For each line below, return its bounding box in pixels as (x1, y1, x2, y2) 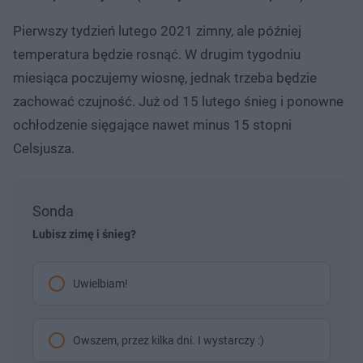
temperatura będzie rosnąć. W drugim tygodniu (13, 45, 301, 62)
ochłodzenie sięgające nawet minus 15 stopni (13, 116, 292, 133)
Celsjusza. (13, 139, 75, 156)
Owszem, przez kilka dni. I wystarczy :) (73, 333, 264, 347)
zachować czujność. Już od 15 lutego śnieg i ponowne (13, 92, 344, 109)
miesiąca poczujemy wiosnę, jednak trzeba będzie (13, 69, 317, 86)
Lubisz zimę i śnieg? (32, 227, 136, 241)
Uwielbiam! (73, 276, 128, 290)
